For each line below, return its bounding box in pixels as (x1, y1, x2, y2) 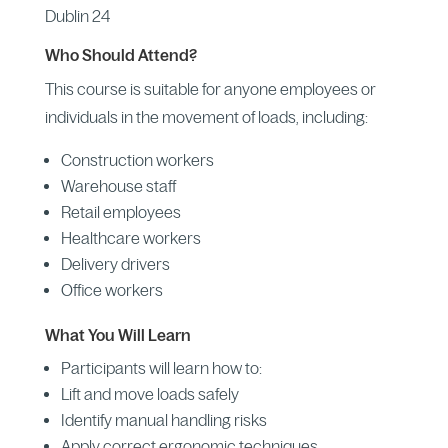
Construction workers (60, 150, 214, 169)
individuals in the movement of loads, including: (44, 107, 368, 126)
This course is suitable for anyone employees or (44, 79, 376, 98)
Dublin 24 (44, 6, 110, 25)
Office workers (60, 280, 163, 299)
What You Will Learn (44, 325, 191, 344)
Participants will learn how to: (60, 358, 262, 377)
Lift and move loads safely (60, 384, 239, 403)
